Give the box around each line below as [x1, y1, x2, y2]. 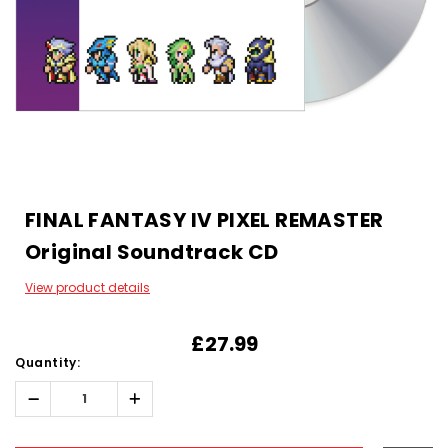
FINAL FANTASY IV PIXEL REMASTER [25, 206, 384, 234]
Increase [129, 386, 198, 410]
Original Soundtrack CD [25, 238, 279, 266]
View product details [25, 279, 150, 296]
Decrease [27, 386, 105, 410]
